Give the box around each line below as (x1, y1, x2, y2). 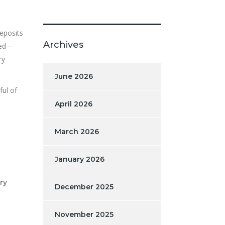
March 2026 (55, 127, 99, 136)
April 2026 (55, 99, 92, 108)
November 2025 (55, 209, 114, 219)
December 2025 (55, 182, 114, 191)
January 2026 (55, 154, 104, 164)
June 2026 (55, 71, 93, 81)
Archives (43, 39, 83, 50)
